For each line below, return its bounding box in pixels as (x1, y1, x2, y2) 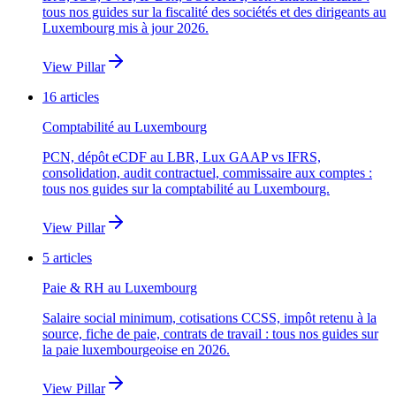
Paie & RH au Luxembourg (42, 280, 197, 296)
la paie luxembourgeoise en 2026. (42, 342, 230, 358)
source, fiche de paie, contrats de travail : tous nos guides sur (42, 326, 378, 342)
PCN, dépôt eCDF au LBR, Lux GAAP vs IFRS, (42, 149, 321, 165)
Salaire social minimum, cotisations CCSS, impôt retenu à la (42, 310, 377, 326)
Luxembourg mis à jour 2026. (42, 20, 209, 36)
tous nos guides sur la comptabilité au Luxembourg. (42, 181, 330, 197)
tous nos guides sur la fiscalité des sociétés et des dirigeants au (42, 4, 386, 20)
